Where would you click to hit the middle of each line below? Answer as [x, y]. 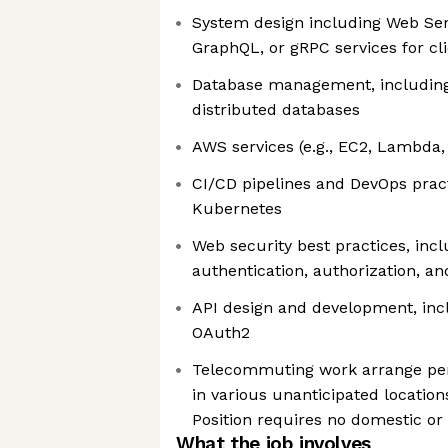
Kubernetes [237, 208]
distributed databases [276, 109]
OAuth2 [221, 332]
